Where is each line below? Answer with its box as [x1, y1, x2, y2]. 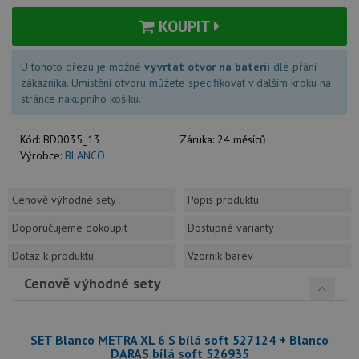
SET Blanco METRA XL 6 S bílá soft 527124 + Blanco [30, 332, 329, 348]
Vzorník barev [188, 248, 253, 263]
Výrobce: [20, 148, 65, 163]
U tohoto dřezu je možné [21, 59, 144, 74]
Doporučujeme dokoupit [12, 220, 127, 235]
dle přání [270, 59, 317, 74]
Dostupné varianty [188, 220, 274, 235]
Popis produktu [188, 192, 259, 207]
